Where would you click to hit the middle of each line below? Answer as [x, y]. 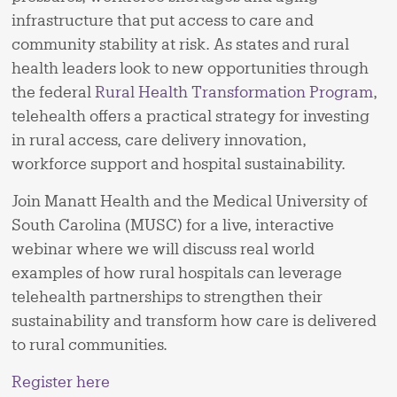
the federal [54, 92]
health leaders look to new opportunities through [191, 68]
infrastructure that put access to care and [163, 20]
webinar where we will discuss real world [163, 249]
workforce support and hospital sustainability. [179, 163]
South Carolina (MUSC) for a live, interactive [173, 225]
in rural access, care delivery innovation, [160, 140]
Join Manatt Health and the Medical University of [190, 201]
